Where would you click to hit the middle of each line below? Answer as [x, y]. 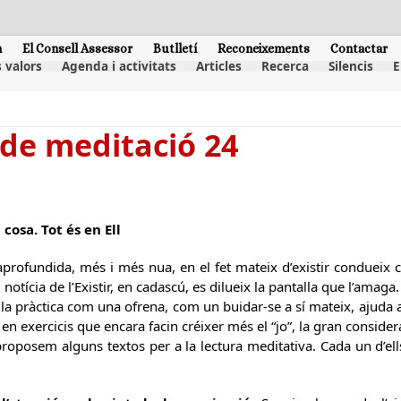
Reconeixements [264, 48]
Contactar [359, 48]
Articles [218, 66]
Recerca [285, 66]
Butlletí [175, 48]
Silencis [350, 66]
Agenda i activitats [119, 66]
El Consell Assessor [77, 48]
